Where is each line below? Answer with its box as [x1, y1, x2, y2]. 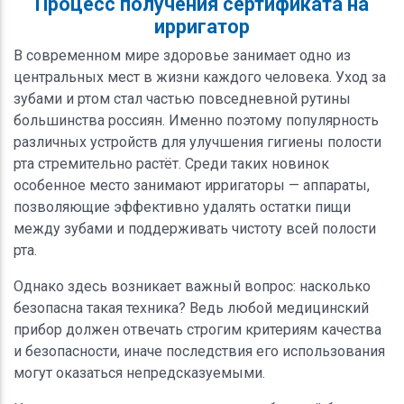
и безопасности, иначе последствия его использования [14, 342, 385, 360]
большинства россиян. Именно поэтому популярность [14, 111, 379, 129]
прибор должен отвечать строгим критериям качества [14, 320, 381, 338]
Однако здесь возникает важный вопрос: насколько [14, 277, 371, 295]
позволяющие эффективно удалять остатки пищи [14, 197, 351, 216]
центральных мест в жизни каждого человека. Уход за [14, 68, 386, 86]
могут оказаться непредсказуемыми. [14, 363, 265, 381]
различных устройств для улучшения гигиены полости [14, 133, 381, 151]
